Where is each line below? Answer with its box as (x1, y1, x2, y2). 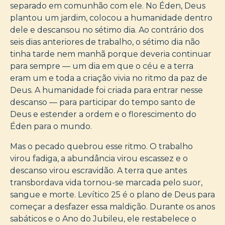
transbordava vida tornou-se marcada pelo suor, (10, 177, 202, 187)
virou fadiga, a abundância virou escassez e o (10, 153, 188, 163)
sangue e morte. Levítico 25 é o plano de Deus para (10, 189, 215, 199)
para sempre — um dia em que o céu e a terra (10, 61, 193, 71)
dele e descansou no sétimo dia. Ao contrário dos (10, 25, 203, 35)
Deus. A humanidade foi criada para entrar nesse (10, 85, 203, 95)
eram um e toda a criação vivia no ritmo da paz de (10, 73, 207, 83)
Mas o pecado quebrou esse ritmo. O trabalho (10, 141, 193, 151)
